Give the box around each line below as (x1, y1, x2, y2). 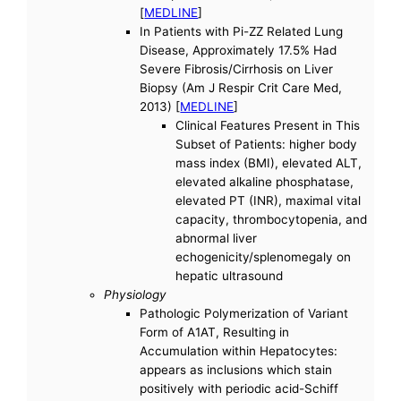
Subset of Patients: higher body (175, 136, 358, 151)
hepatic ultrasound (175, 268, 284, 283)
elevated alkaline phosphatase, (175, 174, 354, 189)
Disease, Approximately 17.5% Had (140, 42, 337, 57)
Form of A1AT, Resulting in (140, 324, 290, 339)
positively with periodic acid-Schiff (140, 380, 339, 396)
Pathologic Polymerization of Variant (140, 305, 349, 320)
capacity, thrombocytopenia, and (175, 211, 368, 226)
